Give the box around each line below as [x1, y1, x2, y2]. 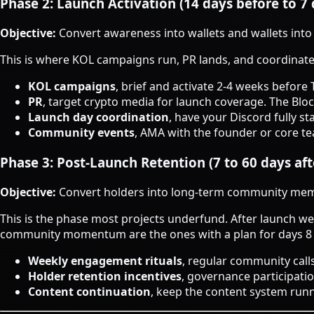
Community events [28, 125, 135, 141]
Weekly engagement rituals [28, 252, 182, 268]
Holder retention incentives [28, 268, 182, 284]
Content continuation [28, 283, 151, 299]
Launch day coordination [28, 109, 169, 125]
